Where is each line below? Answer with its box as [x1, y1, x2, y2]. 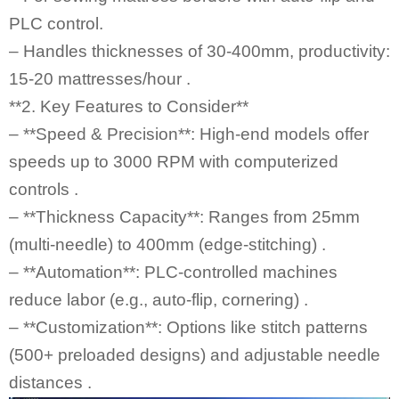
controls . [9, 179, 78, 199]
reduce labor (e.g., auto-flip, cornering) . [9, 289, 308, 309]
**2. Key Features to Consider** [9, 96, 248, 116]
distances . [9, 372, 92, 392]
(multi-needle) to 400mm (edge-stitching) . [9, 234, 326, 254]
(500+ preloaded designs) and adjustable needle [9, 345, 380, 364]
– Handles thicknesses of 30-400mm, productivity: [9, 41, 390, 61]
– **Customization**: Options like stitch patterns [9, 317, 368, 337]
